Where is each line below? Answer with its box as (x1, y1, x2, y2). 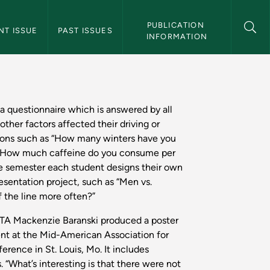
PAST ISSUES (57, 26, 113, 35)
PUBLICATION (146, 20, 204, 30)
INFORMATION (146, 31, 207, 41)
